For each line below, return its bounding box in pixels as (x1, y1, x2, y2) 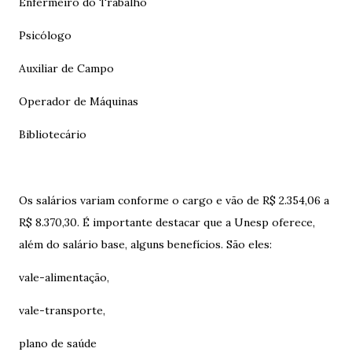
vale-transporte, (19, 303, 108, 317)
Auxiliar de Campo (19, 61, 117, 75)
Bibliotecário (19, 127, 90, 141)
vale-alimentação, (19, 270, 112, 284)
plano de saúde (19, 336, 100, 350)
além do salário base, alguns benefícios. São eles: (19, 237, 275, 251)
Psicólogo (19, 28, 71, 42)
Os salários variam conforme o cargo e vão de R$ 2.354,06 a (19, 193, 329, 207)
